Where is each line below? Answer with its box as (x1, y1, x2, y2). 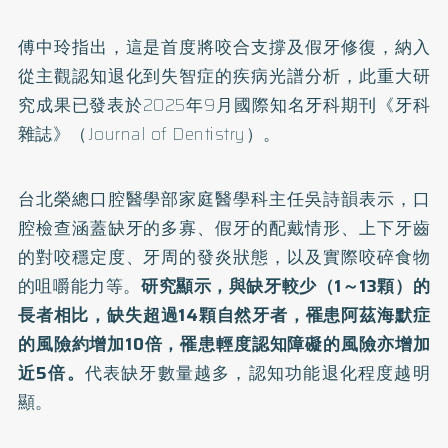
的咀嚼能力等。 (17, 273, 141, 299)
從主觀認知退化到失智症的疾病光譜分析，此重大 (17, 63, 413, 89)
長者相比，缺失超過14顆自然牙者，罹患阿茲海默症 (17, 302, 431, 328)
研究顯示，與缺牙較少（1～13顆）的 (140, 273, 431, 299)
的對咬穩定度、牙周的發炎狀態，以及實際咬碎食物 (17, 244, 431, 270)
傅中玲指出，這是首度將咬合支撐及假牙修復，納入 (17, 34, 431, 60)
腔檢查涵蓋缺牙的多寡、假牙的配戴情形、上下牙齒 (17, 215, 431, 241)
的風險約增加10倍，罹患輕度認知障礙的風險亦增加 (17, 331, 431, 357)
